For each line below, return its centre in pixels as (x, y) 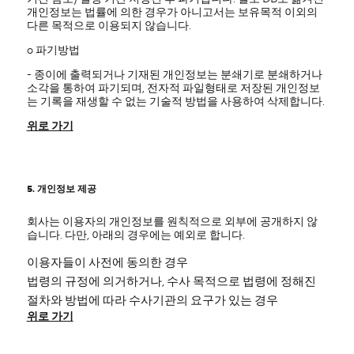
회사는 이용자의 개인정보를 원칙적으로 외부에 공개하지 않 (172, 222)
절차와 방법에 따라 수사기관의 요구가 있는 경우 (152, 301)
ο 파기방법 (53, 51)
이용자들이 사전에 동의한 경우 (107, 263)
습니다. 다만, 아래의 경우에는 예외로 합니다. (136, 235)
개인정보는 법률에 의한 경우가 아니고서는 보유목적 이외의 (172, 13)
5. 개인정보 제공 (61, 189)
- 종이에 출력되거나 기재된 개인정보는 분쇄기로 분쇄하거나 (174, 75)
